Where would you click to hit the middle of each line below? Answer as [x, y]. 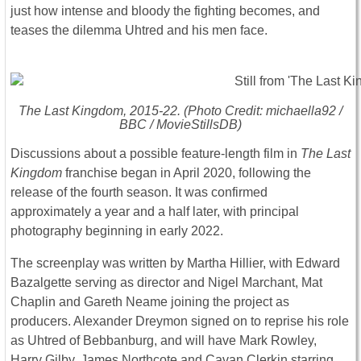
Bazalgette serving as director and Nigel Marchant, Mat [166, 283]
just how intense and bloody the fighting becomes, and [165, 11]
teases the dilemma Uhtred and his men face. [139, 31]
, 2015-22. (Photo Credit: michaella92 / [233, 111]
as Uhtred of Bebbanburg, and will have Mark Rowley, [164, 341]
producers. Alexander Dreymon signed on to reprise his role [180, 322]
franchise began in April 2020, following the [187, 173]
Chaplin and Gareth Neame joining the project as [150, 302]
